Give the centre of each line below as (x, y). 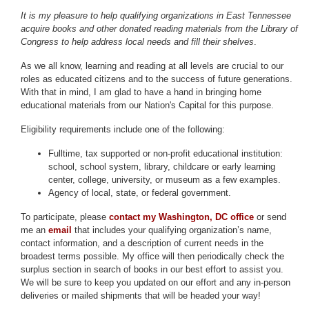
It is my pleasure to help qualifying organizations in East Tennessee (156, 16)
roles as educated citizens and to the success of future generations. (157, 79)
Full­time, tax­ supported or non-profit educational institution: (166, 154)
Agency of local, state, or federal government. (140, 193)
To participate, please (65, 217)
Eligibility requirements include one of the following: (123, 130)
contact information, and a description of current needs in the (142, 243)
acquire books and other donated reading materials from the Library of (159, 29)
